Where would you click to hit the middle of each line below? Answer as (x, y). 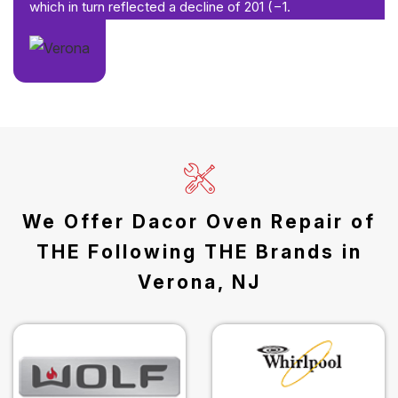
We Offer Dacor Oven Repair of (199, 222)
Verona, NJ (199, 283)
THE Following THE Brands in (199, 252)
